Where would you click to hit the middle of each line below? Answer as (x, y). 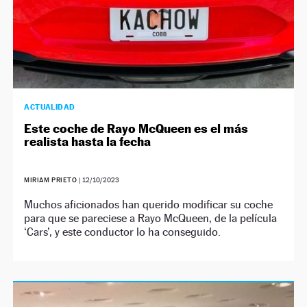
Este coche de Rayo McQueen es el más (136, 128)
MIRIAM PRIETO (51, 180)
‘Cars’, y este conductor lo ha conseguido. (123, 232)
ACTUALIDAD (50, 107)
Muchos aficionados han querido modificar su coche (149, 204)
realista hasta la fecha (88, 141)
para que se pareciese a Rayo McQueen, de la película (151, 218)
